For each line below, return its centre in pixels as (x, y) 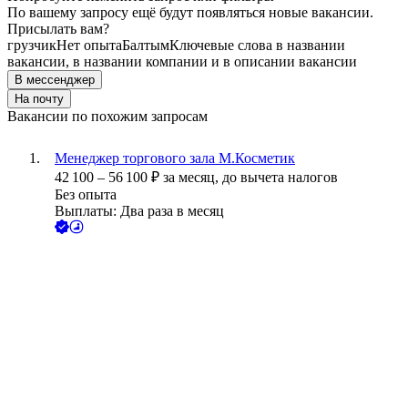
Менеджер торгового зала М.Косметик (175, 158)
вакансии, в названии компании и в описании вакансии (182, 62)
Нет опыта (89, 46)
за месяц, (193, 178)
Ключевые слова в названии (257, 46)
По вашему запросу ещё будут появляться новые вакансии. (190, 13)
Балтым (146, 46)
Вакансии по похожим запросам (107, 117)
